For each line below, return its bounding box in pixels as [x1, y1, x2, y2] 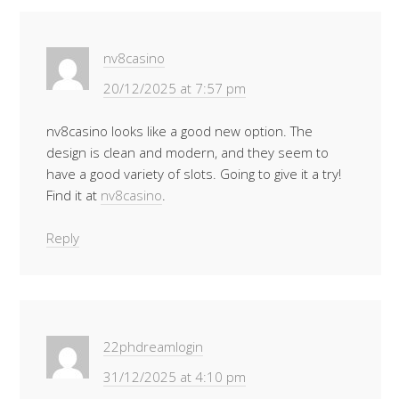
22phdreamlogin [103, 338, 203, 355]
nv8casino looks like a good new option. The [46, 122, 313, 140]
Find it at [46, 186, 101, 204]
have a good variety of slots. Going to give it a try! [46, 165, 341, 183]
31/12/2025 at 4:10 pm [103, 368, 246, 386]
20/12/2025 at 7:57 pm [103, 79, 246, 97]
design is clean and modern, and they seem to [46, 143, 329, 161]
